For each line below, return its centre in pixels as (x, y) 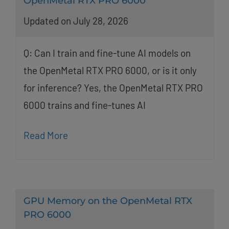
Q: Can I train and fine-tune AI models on (107, 53)
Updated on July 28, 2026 (76, 21)
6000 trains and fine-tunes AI (84, 105)
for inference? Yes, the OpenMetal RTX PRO (113, 88)
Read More (45, 135)
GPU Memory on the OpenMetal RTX (108, 201)
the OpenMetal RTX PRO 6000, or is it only (110, 71)
